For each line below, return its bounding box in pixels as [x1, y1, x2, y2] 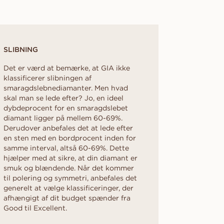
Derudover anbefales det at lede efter [3, 123, 133, 132]
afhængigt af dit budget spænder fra [3, 193, 130, 202]
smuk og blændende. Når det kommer [3, 163, 134, 172]
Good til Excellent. [3, 203, 67, 212]
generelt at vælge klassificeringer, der [3, 183, 133, 192]
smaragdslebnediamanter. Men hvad [3, 83, 128, 92]
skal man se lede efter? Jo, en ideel [3, 93, 123, 102]
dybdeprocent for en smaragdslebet [3, 103, 128, 112]
